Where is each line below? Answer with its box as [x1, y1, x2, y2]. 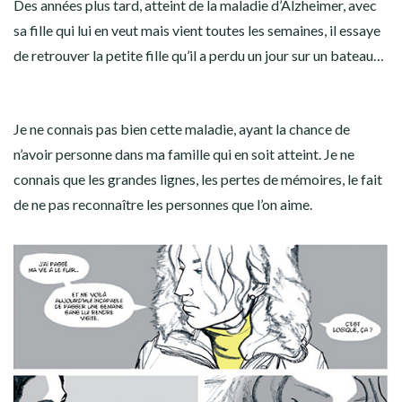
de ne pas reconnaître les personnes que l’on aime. [13, 196, 312, 213]
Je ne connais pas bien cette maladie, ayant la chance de [13, 120, 350, 137]
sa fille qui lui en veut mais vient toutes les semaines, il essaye [13, 22, 380, 39]
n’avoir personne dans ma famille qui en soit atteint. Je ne [13, 145, 354, 162]
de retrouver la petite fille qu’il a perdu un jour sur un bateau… [13, 47, 384, 64]
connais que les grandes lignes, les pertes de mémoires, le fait [13, 170, 382, 188]
